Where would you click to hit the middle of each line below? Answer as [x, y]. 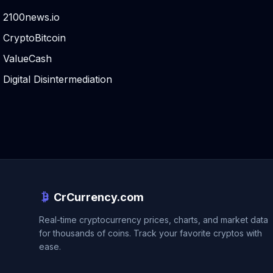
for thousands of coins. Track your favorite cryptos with [151, 233]
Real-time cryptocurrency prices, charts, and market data [154, 220]
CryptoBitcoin [34, 38]
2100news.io [31, 17]
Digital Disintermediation [58, 79]
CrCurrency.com [99, 197]
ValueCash [27, 58]
